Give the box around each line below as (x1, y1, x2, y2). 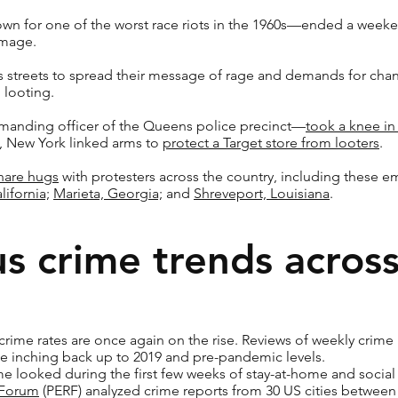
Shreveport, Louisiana (194, 185, 330, 202)
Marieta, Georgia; (53, 185, 163, 202)
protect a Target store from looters (163, 134, 379, 151)
